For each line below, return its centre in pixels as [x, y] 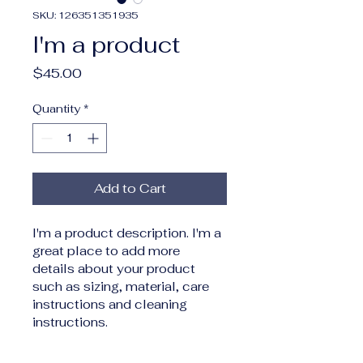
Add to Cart [130, 188]
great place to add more [108, 251]
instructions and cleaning [111, 304]
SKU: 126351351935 [85, 15]
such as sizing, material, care [122, 286]
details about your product [115, 269]
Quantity [56, 109]
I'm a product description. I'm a [128, 233]
